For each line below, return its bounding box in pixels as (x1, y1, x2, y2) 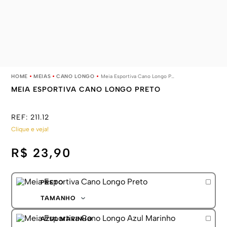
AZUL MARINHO (41, 215, 92, 223)
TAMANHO (41, 194, 75, 202)
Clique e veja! (11, 126, 49, 133)
